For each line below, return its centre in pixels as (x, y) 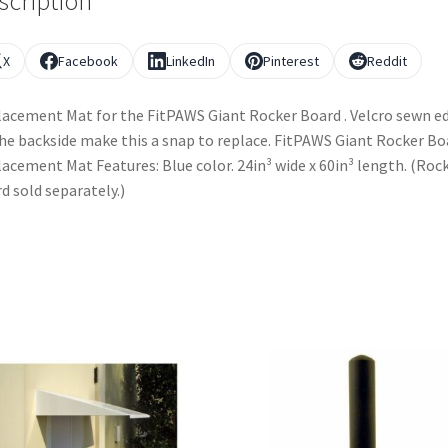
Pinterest (290, 61)
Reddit (386, 61)
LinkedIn (190, 61)
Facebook (87, 61)
